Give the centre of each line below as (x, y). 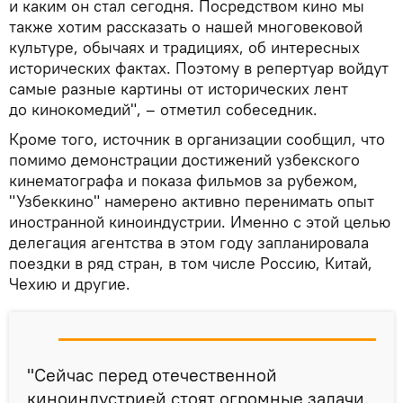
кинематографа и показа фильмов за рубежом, (184, 181)
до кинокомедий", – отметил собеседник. (163, 110)
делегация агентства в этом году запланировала (189, 243)
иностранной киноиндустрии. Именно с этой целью (200, 222)
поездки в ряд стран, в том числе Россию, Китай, (191, 264)
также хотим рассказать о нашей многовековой (186, 27)
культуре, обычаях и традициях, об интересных (184, 48)
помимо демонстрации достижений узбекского (184, 160)
